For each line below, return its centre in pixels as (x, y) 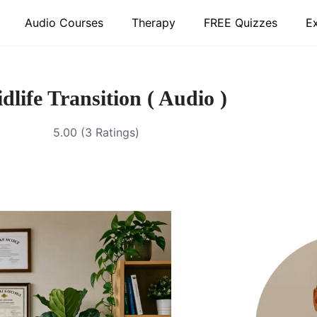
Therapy (154, 22)
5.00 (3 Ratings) (96, 132)
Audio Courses (64, 22)
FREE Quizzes (241, 22)
